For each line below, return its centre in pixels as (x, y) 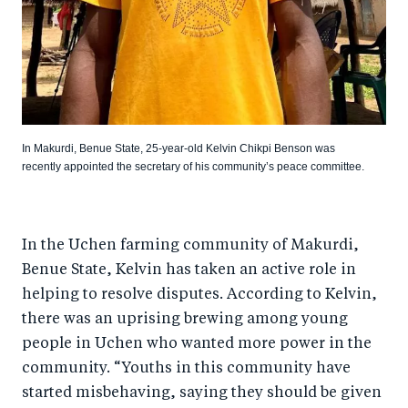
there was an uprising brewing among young (185, 320)
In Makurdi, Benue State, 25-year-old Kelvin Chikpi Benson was (178, 149)
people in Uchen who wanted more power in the (197, 345)
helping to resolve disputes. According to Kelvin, (199, 296)
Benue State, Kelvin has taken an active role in (189, 271)
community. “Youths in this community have (186, 369)
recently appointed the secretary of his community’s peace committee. (193, 167)
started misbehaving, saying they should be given (202, 394)
